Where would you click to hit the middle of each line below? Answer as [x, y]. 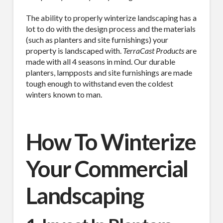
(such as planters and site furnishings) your [97, 39]
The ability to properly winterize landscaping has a [111, 17]
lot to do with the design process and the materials [111, 28]
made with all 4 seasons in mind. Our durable [100, 61]
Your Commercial [107, 168]
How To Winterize [111, 141]
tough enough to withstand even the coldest [99, 83]
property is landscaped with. [74, 50]
